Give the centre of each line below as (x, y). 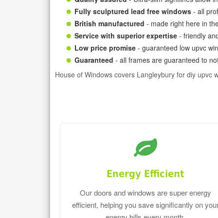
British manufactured (109, 23)
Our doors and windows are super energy (146, 193)
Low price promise (105, 47)
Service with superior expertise (126, 35)
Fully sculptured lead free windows (133, 11)
